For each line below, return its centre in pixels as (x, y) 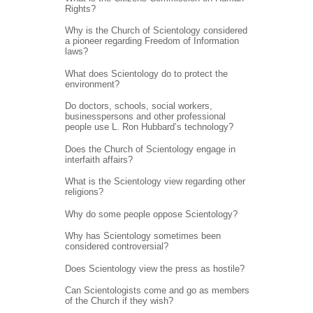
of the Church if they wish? (119, 301)
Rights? (80, 8)
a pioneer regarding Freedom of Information (152, 41)
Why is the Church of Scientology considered (156, 31)
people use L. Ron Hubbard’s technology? (149, 127)
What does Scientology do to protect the (146, 73)
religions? (84, 192)
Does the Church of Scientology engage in (150, 149)
